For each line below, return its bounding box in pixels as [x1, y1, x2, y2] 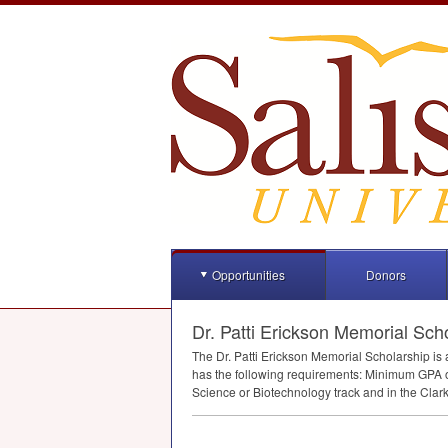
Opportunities [212, 266, 285, 283]
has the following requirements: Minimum [192, 365, 418, 382]
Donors [366, 266, 406, 283]
